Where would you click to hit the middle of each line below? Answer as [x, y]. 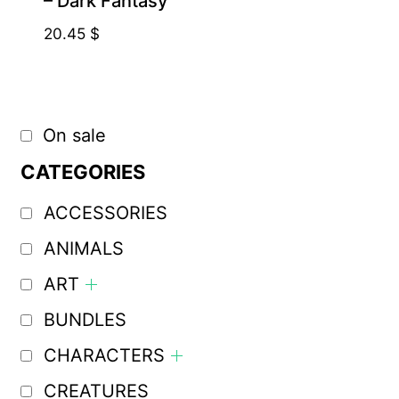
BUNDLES [85, 320]
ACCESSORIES [105, 213]
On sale [74, 136]
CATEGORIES [82, 172]
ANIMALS [83, 249]
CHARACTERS [104, 356]
